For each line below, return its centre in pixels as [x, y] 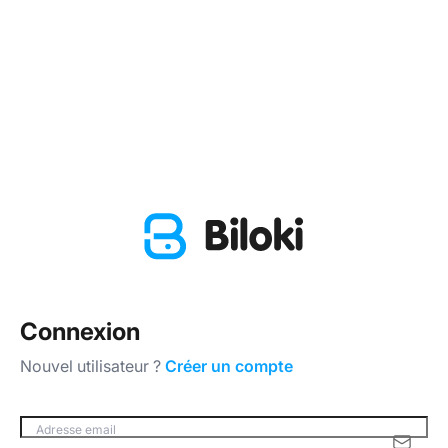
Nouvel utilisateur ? [92, 366]
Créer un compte [229, 366]
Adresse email [76, 430]
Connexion [80, 332]
